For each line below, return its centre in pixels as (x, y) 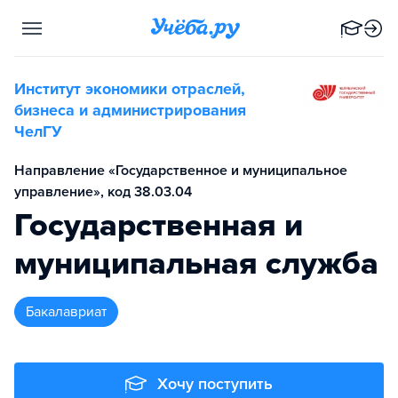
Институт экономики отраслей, (130, 89)
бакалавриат (70, 312)
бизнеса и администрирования (130, 110)
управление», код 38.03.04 (103, 192)
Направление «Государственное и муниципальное (181, 171)
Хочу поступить (215, 384)
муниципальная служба (196, 263)
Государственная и (159, 225)
